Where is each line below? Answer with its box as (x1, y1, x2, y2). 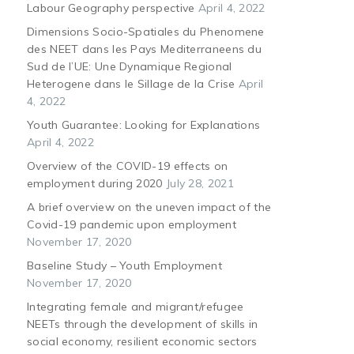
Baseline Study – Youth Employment (27, 258, 222, 273)
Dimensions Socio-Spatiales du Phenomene (27, 24, 265, 39)
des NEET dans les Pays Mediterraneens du (27, 42, 262, 56)
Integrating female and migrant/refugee (27, 299, 244, 314)
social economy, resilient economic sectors (27, 334, 258, 348)
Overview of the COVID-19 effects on (27, 159, 228, 173)
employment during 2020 (27, 176, 163, 190)
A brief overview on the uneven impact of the (27, 200, 272, 214)
